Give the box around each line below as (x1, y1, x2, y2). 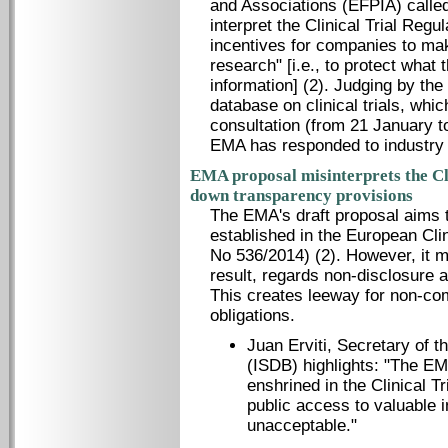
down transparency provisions (190, 186, 413, 205)
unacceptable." (247, 416, 357, 435)
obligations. (210, 306, 295, 325)
